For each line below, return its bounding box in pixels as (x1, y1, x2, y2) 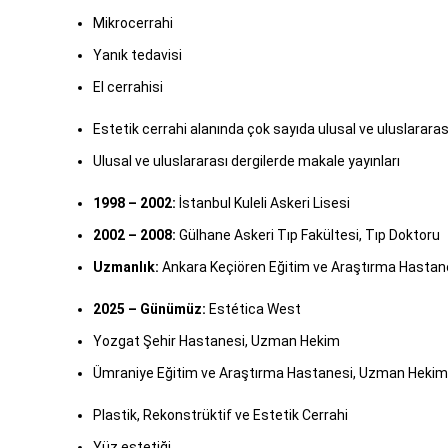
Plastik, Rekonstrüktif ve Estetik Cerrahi (93, 407, 348, 424)
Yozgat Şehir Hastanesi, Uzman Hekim (93, 333, 340, 350)
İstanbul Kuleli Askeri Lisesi (176, 195, 350, 212)
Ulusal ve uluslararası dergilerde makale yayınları (93, 153, 400, 170)
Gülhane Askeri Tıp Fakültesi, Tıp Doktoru (176, 227, 440, 244)
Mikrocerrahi (93, 15, 173, 32)
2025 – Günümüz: (93, 301, 206, 318)
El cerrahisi (93, 79, 163, 96)
